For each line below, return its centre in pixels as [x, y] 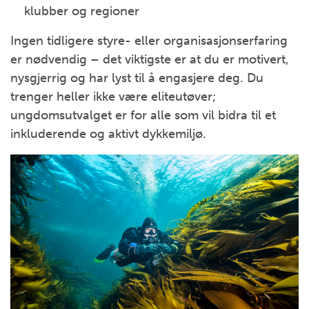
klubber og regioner [82, 11]
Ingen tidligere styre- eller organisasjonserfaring [149, 40]
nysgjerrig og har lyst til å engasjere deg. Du [137, 78]
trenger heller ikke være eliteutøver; [113, 96]
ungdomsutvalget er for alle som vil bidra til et [143, 115]
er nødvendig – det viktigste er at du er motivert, [150, 59]
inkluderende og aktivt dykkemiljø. [108, 133]
